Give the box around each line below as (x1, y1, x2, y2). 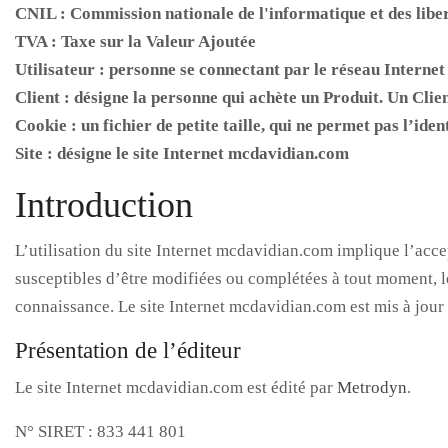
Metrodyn (337, 378, 407, 397)
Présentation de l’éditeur (15, 338, 241, 363)
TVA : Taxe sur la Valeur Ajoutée (15, 32, 256, 51)
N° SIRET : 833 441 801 (15, 422, 186, 441)
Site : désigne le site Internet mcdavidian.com (15, 144, 349, 163)
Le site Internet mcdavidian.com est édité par (15, 378, 337, 397)
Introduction (15, 185, 193, 225)
